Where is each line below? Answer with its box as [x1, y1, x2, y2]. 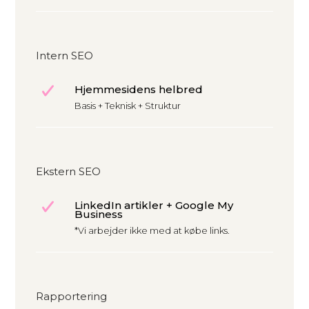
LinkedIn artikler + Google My [74, 199, 233, 212]
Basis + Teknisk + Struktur [74, 100, 181, 112]
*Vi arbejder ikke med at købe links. [74, 225, 230, 237]
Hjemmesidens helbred [74, 83, 203, 97]
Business [74, 208, 123, 221]
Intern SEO [36, 49, 94, 63]
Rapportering [36, 290, 108, 303]
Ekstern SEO [36, 165, 101, 179]
